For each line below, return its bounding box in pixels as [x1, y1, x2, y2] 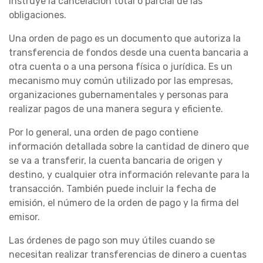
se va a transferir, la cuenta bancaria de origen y [9, 155, 222, 167]
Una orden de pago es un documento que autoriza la [9, 33, 241, 45]
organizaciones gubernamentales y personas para [9, 89, 228, 101]
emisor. [9, 211, 40, 223]
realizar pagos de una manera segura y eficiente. [9, 103, 223, 115]
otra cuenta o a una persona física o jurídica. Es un [9, 61, 232, 73]
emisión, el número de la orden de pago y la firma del [9, 197, 239, 209]
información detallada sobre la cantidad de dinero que [9, 141, 249, 153]
